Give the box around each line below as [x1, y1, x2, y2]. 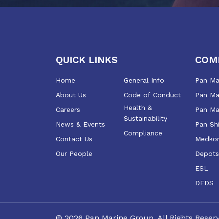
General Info [123, 76, 164, 84]
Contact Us [56, 134, 92, 143]
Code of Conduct [123, 90, 181, 99]
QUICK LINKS [56, 53, 118, 66]
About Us [56, 90, 86, 99]
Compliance [123, 129, 162, 137]
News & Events [56, 120, 105, 128]
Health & [123, 103, 152, 111]
